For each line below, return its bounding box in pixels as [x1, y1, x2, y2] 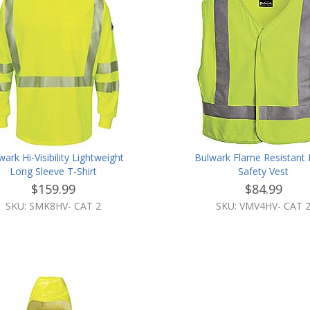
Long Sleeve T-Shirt [10, 165, 98, 178]
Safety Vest [238, 165, 289, 178]
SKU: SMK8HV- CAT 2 [6, 199, 102, 212]
